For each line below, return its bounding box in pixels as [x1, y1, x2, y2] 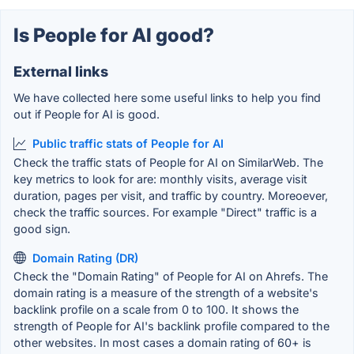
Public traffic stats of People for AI [32, 137, 224, 151]
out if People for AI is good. [13, 107, 160, 122]
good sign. [13, 221, 70, 235]
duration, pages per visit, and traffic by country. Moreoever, [13, 188, 328, 202]
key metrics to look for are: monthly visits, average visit [13, 171, 307, 186]
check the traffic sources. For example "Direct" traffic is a [13, 205, 317, 219]
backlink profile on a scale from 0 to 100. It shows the [13, 303, 299, 317]
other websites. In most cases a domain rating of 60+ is [13, 336, 311, 350]
